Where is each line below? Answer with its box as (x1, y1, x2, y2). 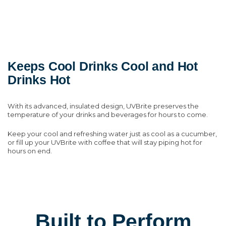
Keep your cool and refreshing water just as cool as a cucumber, (8, 130, 217, 138)
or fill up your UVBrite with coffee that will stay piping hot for (8, 138, 202, 147)
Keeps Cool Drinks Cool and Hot (8, 60, 198, 74)
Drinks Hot (8, 73, 70, 87)
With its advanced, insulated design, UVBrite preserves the (8, 102, 199, 110)
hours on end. (8, 147, 52, 155)
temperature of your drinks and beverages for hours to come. (8, 110, 208, 119)
